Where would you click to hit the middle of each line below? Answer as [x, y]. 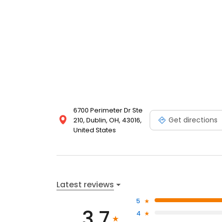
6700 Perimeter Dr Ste [108, 111]
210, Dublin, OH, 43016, [108, 120]
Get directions [193, 120]
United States [95, 130]
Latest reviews [85, 184]
